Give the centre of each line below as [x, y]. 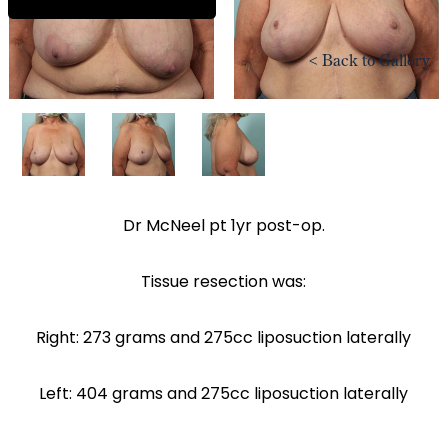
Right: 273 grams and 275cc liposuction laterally [224, 338]
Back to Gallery [376, 59]
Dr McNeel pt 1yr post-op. [223, 226]
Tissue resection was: [224, 282]
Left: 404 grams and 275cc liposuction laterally [224, 394]
